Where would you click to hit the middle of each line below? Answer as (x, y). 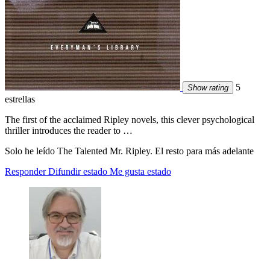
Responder (25, 172)
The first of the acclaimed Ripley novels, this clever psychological (130, 120)
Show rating (208, 88)
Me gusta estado (140, 172)
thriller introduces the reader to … (69, 131)
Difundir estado (78, 172)
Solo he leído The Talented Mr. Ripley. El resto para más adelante (129, 151)
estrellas (20, 99)
